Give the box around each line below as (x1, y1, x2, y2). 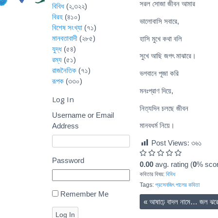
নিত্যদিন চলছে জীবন (140, 104, 188, 112)
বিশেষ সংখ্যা (52, 23, 82, 32)
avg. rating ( (153, 160, 193, 169)
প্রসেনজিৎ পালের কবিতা (155, 181, 200, 188)
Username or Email (52, 110, 114, 119)
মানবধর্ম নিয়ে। (140, 121, 175, 130)
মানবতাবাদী (52, 34, 77, 42)
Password (52, 156, 84, 164)
